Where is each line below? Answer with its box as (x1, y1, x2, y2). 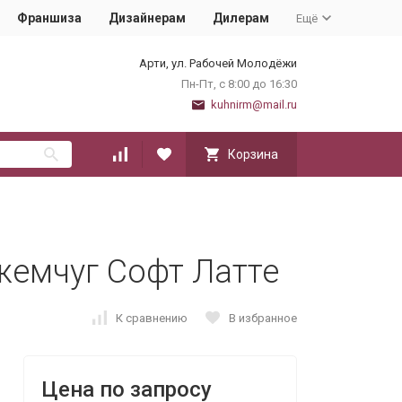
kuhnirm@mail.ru (211, 98, 297, 111)
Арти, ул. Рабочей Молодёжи (139, 57, 297, 70)
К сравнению (116, 310, 188, 325)
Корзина (228, 147, 278, 162)
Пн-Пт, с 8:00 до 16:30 (181, 77, 297, 91)
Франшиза (17, 11, 82, 25)
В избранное (229, 310, 297, 325)
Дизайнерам (109, 11, 186, 25)
